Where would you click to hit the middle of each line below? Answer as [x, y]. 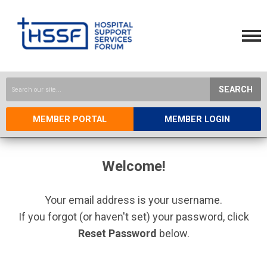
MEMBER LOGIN [197, 119]
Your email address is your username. [133, 200]
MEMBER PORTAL [70, 119]
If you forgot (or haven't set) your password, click [133, 217]
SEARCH [235, 90]
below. [173, 233]
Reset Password [117, 233]
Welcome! [133, 166]
